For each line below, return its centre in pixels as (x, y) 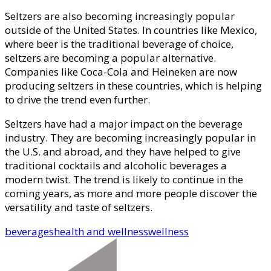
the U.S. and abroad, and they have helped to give (123, 151)
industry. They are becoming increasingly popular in (130, 137)
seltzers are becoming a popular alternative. (110, 57)
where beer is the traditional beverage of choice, (119, 44)
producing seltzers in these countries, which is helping (133, 85)
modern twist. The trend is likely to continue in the (124, 179)
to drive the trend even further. (77, 99)
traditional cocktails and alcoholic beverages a (116, 165)
